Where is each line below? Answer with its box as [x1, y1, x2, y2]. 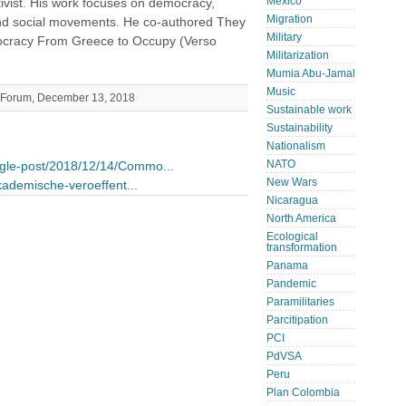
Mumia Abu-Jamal [266, 68, 355, 79]
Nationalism [266, 140, 325, 151]
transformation [266, 242, 337, 253]
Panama [266, 260, 308, 271]
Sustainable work [266, 104, 352, 115]
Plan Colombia [266, 387, 340, 398]
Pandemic [266, 278, 316, 289]
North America [266, 213, 336, 224]
